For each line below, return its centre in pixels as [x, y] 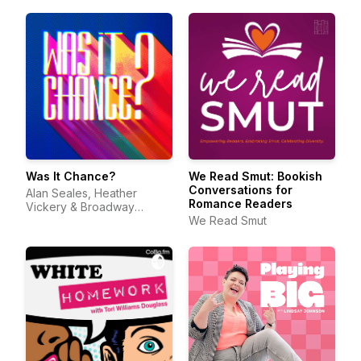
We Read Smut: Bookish [255, 176]
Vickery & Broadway [80, 207]
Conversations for [241, 190]
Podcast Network [72, 220]
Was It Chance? [71, 176]
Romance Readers [241, 203]
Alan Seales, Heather [81, 193]
